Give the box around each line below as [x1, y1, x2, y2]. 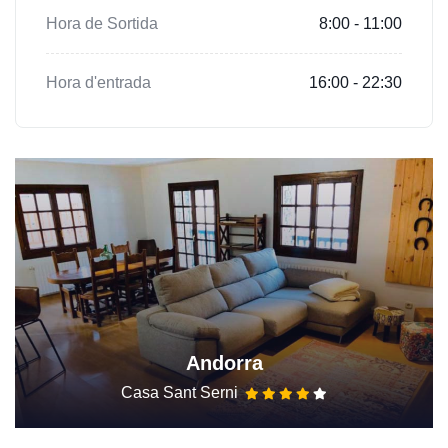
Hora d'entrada [46, 73, 151, 91]
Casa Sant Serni [121, 383, 238, 401]
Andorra [185, 351, 263, 374]
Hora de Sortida [46, 14, 158, 32]
